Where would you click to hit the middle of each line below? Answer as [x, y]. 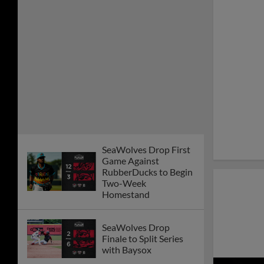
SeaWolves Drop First [146, 149]
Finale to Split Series [143, 239]
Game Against [131, 160]
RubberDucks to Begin [147, 171]
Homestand [126, 194]
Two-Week [124, 183]
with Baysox [127, 250]
